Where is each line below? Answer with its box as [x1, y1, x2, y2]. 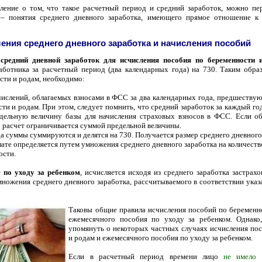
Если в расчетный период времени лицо [68, 251, 224, 261]
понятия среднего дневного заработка [8, 13, 142, 22]
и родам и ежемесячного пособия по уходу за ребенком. [68, 233, 253, 242]
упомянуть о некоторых [68, 223, 151, 233]
